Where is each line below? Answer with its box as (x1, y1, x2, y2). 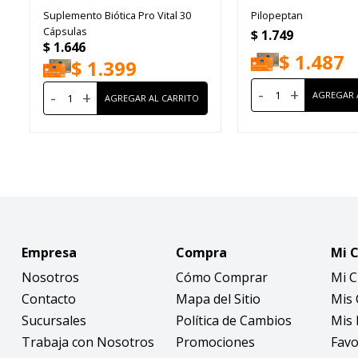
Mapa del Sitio (176, 289, 261, 308)
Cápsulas (42, 23, 87, 38)
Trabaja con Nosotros (21, 332, 154, 351)
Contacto (21, 289, 76, 308)
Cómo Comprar (176, 268, 268, 286)
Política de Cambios (176, 311, 292, 329)
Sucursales (21, 311, 86, 329)
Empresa (21, 243, 77, 261)
